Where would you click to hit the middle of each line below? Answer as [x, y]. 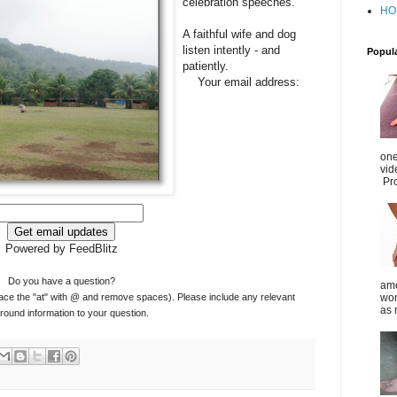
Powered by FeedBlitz [61, 248]
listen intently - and [231, 50]
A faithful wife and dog [239, 34]
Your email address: [248, 82]
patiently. [206, 66]
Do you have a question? [61, 280]
